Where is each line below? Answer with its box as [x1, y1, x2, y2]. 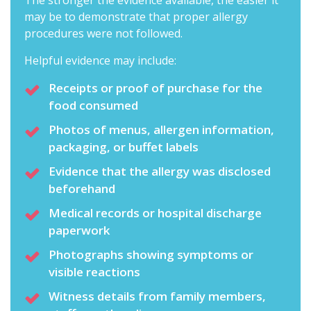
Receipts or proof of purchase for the [49, 80, 262, 96]
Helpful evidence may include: [24, 53, 176, 69]
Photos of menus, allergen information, [49, 121, 274, 138]
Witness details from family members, [49, 288, 266, 305]
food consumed [49, 97, 138, 114]
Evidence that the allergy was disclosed [49, 163, 271, 180]
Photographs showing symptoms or [49, 246, 253, 263]
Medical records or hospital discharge [49, 205, 262, 221]
